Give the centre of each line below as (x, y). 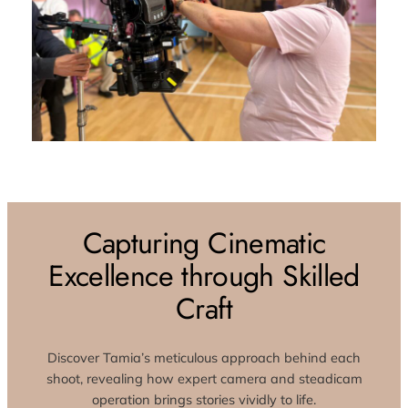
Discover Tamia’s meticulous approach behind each (204, 357)
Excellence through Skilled (204, 275)
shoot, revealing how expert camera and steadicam (204, 378)
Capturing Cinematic (204, 243)
